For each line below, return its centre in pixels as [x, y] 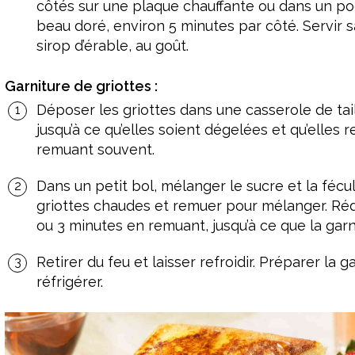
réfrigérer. [70, 281]
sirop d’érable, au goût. [113, 45]
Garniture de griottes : [81, 86]
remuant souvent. [95, 149]
